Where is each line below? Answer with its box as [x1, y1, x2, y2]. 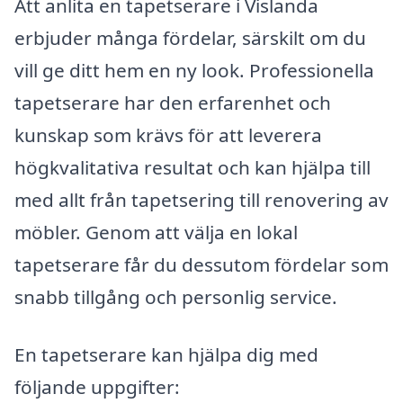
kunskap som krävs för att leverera [14, 122, 322, 148]
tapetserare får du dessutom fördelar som [14, 252, 389, 278]
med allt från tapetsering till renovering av [14, 187, 389, 213]
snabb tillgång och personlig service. [14, 284, 337, 310]
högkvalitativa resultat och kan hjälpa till [14, 155, 371, 181]
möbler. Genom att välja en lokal [14, 219, 298, 246]
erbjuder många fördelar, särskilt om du [14, 25, 366, 51]
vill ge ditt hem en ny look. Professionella [14, 58, 374, 84]
